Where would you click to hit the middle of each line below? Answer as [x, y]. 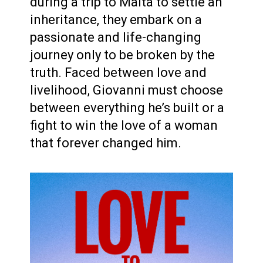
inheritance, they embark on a [116, 19]
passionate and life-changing [116, 37]
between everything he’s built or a [127, 107]
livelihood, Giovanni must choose [127, 90]
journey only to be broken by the [123, 55]
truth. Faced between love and [119, 72]
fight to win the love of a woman [124, 125]
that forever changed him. [107, 143]
